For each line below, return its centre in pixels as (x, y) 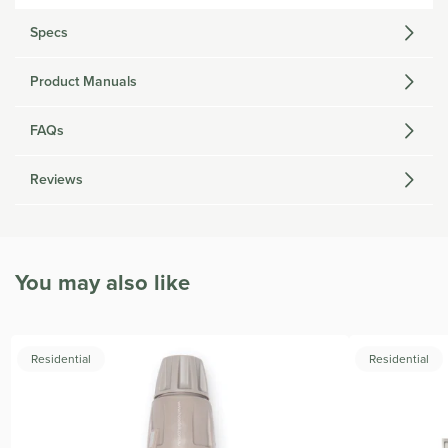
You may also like (102, 283)
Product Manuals (83, 82)
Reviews (56, 180)
